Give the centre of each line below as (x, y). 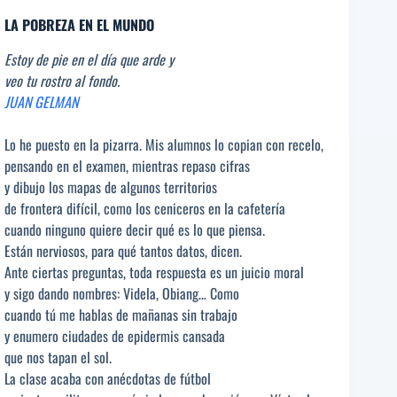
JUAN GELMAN (41, 102)
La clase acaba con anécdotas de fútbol (108, 379)
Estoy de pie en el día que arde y (89, 60)
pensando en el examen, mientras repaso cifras (127, 166)
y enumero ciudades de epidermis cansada (115, 336)
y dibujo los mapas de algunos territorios (111, 187)
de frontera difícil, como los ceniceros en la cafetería (145, 209)
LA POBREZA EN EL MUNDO (79, 25)
